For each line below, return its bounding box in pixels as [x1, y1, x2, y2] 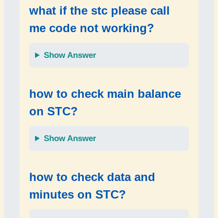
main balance [107, 87, 181, 100]
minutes [29, 188, 74, 201]
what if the [29, 4, 91, 17]
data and [107, 170, 155, 183]
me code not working [29, 21, 147, 35]
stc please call [91, 4, 170, 17]
